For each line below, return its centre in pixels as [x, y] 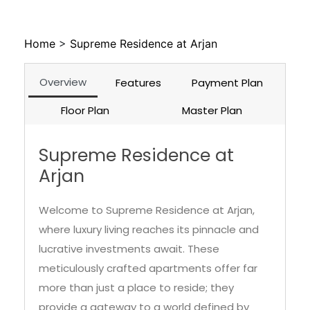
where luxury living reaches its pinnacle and [149, 195]
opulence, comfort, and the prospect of [142, 292]
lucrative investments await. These [129, 215]
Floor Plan [85, 76]
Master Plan [212, 76]
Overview [63, 48]
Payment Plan [228, 48]
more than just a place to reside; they [136, 253]
